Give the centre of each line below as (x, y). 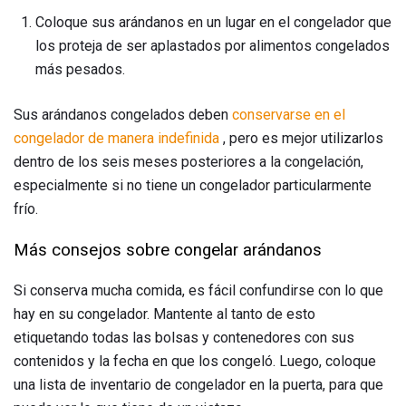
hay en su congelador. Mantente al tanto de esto (164, 314)
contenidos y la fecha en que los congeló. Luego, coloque (195, 361)
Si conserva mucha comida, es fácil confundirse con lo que (198, 290)
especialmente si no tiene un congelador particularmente (193, 186)
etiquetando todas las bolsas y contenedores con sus (184, 337)
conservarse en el (289, 115)
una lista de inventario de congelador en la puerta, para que (198, 384)
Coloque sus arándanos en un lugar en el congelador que (213, 23)
